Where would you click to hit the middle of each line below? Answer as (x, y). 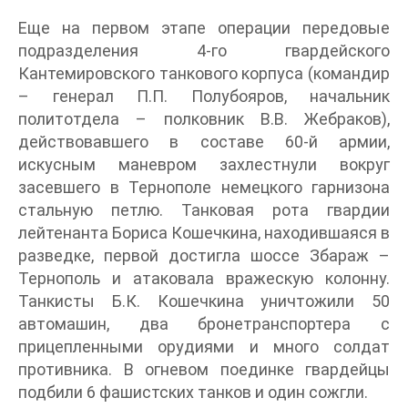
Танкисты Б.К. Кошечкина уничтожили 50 (204, 301)
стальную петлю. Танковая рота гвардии (204, 210)
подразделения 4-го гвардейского (204, 51)
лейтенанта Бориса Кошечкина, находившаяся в (204, 233)
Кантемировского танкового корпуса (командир (204, 73)
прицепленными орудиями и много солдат (204, 347)
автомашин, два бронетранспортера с (204, 324)
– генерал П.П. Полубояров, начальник (204, 96)
